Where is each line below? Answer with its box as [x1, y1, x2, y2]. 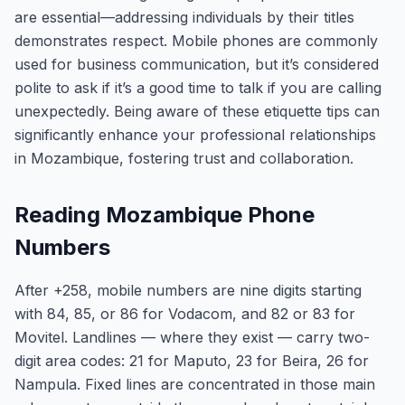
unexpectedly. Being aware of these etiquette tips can [14, 102, 380, 120]
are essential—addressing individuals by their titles [14, 8, 354, 26]
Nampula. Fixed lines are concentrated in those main [14, 375, 375, 393]
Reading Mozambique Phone [14, 202, 315, 228]
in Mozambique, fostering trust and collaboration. [14, 149, 353, 167]
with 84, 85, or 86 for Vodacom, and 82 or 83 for [14, 305, 355, 323]
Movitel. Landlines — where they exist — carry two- [14, 328, 370, 346]
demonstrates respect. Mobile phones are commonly [14, 32, 378, 50]
